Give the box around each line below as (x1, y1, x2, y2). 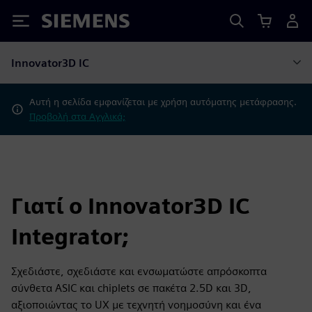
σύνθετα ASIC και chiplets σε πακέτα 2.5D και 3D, (11, 281, 251, 295)
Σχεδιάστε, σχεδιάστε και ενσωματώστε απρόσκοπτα (11, 265, 267, 278)
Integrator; (11, 223, 129, 250)
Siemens (42, 16, 88, 31)
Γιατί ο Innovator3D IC (11, 192, 249, 219)
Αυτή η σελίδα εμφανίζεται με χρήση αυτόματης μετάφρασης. (29, 96, 297, 107)
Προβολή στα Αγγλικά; (29, 111, 125, 122)
